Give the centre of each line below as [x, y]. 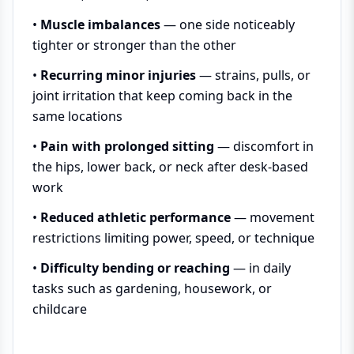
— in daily [260, 268]
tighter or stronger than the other [134, 45]
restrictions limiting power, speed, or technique [173, 238]
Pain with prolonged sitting [127, 146]
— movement [273, 217]
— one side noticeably [228, 24]
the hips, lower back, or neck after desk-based [170, 167]
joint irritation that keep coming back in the [162, 96]
